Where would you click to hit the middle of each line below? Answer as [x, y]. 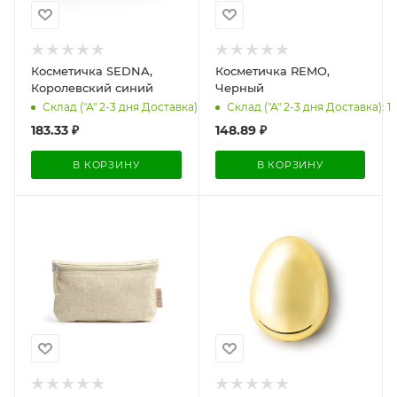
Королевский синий [92, 87]
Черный [239, 87]
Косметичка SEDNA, [92, 70]
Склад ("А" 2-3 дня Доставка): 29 [129, 107]
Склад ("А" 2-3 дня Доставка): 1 [308, 107]
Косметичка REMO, [272, 70]
